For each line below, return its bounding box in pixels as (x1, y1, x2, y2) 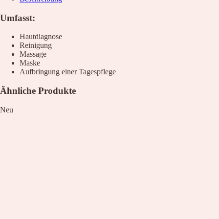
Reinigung (20, 41, 52, 50)
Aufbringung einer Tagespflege (20, 67, 116, 76)
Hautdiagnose (20, 32, 62, 41)
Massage (20, 50, 46, 59)
